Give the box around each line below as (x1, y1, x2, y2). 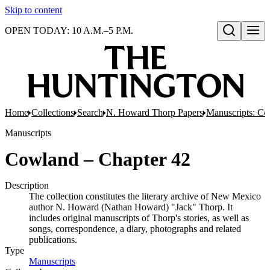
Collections (31, 107, 74, 118)
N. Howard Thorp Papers (106, 107, 203, 118)
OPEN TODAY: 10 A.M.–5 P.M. (5, 25, 133, 36)
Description (5, 180, 49, 190)
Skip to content (5, 5, 62, 15)
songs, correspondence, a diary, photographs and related (29, 224, 241, 234)
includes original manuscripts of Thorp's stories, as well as (29, 213, 249, 223)
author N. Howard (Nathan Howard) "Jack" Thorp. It (29, 202, 233, 212)
